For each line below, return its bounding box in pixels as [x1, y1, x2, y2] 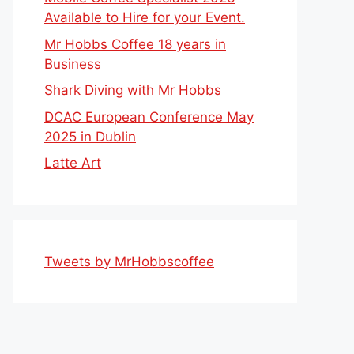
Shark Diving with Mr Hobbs [44, 82, 221, 98]
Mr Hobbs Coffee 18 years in [44, 36, 226, 52]
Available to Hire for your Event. [44, 9, 245, 25]
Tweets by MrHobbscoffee [44, 254, 214, 269]
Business [44, 55, 101, 72]
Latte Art [44, 155, 101, 171]
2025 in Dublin [44, 128, 136, 145]
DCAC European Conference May [44, 108, 254, 125]
